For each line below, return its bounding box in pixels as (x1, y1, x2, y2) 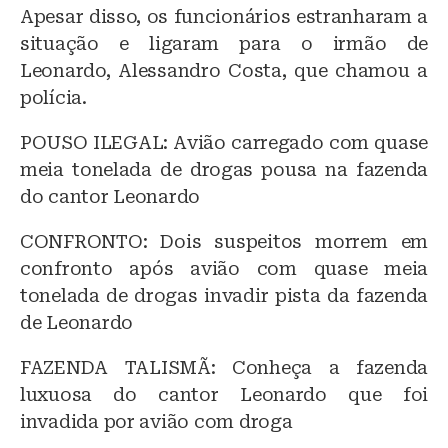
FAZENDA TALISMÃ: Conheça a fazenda (20, 356, 428, 378)
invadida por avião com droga (20, 410, 293, 432)
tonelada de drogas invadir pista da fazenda (20, 284, 428, 306)
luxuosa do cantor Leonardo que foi (20, 383, 428, 405)
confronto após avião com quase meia (20, 257, 428, 279)
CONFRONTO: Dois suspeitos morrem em (20, 230, 428, 252)
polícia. (20, 86, 87, 108)
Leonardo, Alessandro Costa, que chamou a (20, 59, 428, 81)
